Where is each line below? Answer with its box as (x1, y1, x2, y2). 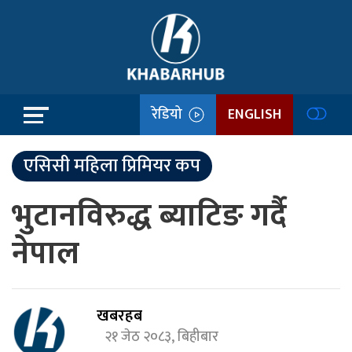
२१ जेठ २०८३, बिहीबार (104, 325, 225, 349)
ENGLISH (228, 102, 281, 126)
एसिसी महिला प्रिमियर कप (24, 150, 200, 181)
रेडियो (152, 102, 189, 126)
